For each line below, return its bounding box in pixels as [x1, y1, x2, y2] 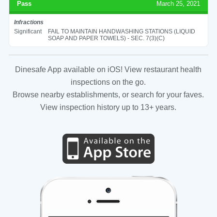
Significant [14, 28, 42, 35]
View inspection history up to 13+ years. [40, 103, 177, 111]
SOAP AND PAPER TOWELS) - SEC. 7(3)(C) [47, 34, 165, 42]
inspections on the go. [71, 77, 146, 86]
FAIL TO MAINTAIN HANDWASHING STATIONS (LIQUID [47, 28, 195, 35]
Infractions [14, 18, 44, 26]
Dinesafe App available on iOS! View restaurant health [15, 65, 202, 74]
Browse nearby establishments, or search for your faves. [13, 90, 204, 99]
